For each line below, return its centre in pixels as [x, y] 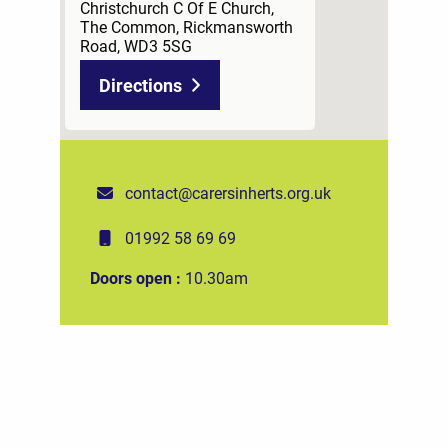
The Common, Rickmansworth [186, 26]
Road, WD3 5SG [136, 45]
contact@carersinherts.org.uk [228, 193]
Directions [140, 84]
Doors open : [137, 278]
